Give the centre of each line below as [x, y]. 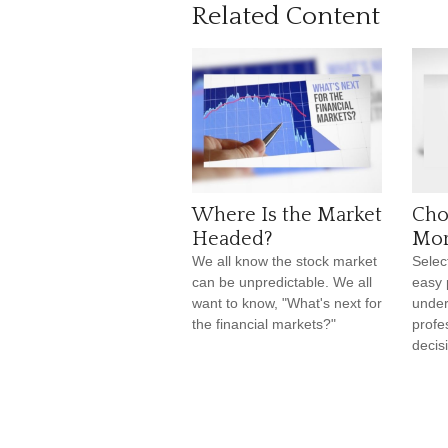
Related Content [286, 16]
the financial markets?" [264, 324]
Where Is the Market [287, 215]
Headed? [232, 239]
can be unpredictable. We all [282, 282]
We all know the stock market [284, 261]
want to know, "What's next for [287, 303]
